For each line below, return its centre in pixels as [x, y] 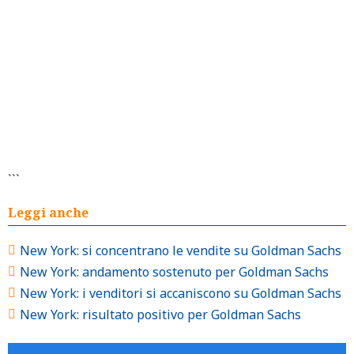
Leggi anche [48, 213]
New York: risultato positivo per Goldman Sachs [160, 314]
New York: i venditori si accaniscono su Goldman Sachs [181, 293]
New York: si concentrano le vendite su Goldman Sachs [181, 250]
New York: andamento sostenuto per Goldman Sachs [174, 272]
